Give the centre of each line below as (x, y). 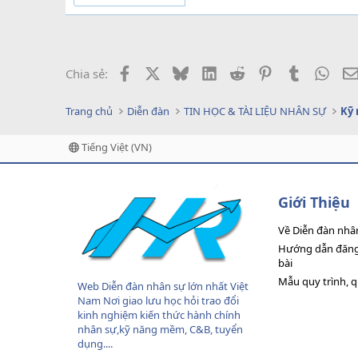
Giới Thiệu (314, 202)
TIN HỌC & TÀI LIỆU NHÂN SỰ (255, 111)
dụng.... (95, 344)
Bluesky (210, 72)
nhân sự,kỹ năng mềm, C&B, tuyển (160, 330)
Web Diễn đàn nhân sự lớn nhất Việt (163, 286)
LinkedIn (240, 72)
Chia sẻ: (87, 73)
